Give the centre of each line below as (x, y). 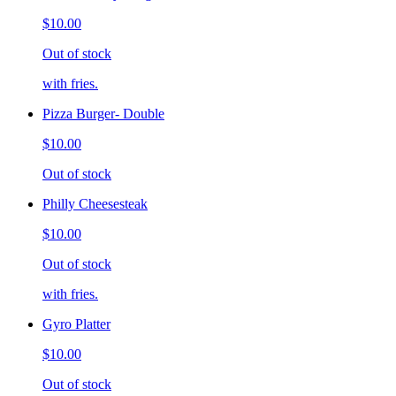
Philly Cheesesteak (95, 204)
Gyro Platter (76, 324)
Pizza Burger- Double (103, 114)
